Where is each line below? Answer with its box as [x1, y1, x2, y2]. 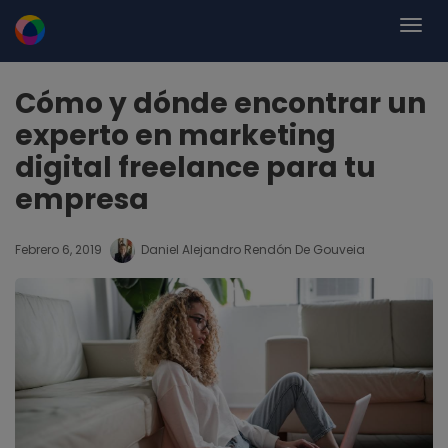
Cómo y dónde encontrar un [15, 84, 426, 123]
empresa [15, 180, 149, 219]
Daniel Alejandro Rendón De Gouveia [141, 241, 365, 258]
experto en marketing [15, 116, 336, 155]
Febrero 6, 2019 [15, 241, 102, 258]
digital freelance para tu [15, 148, 376, 187]
